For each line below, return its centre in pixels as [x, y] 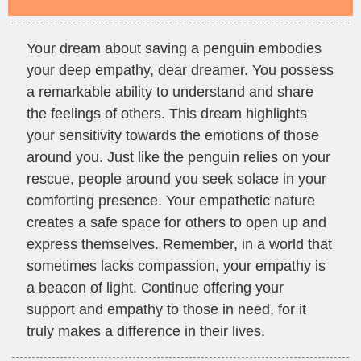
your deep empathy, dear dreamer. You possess [180, 71]
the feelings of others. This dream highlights [167, 114]
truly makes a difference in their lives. [146, 332]
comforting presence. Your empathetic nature [171, 201]
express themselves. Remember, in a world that [179, 245]
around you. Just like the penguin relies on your [178, 158]
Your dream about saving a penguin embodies [174, 49]
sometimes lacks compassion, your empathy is [176, 266]
